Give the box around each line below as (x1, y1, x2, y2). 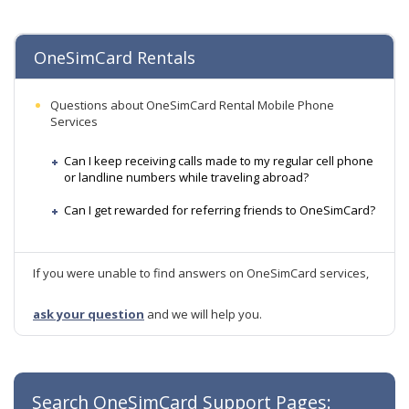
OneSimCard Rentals (34, 47, 195, 68)
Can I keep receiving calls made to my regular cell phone (64, 152, 373, 169)
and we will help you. (144, 306, 262, 322)
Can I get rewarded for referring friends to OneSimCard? (64, 202, 375, 218)
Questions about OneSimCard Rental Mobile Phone (50, 97, 334, 113)
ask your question (33, 306, 144, 322)
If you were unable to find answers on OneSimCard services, (33, 265, 369, 281)
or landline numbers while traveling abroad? (64, 169, 309, 185)
